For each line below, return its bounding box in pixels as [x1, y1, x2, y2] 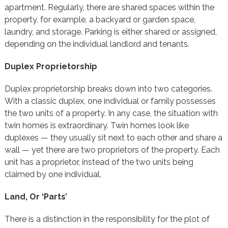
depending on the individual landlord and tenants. [4, 39, 189, 49]
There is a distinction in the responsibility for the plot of [4, 214, 210, 224]
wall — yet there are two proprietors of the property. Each [4, 145, 220, 155]
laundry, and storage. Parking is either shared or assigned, [4, 27, 217, 37]
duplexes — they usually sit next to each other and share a [4, 133, 222, 142]
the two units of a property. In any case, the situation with [4, 108, 218, 118]
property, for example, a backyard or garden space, [4, 15, 195, 24]
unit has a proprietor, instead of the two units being [4, 157, 193, 167]
